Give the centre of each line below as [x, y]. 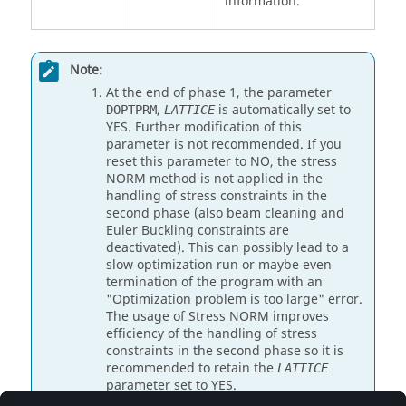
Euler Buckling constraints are [198, 231]
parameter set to [159, 386]
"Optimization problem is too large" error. [234, 300]
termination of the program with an [214, 282]
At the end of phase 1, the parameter [219, 93]
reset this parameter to [178, 162]
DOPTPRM [131, 110]
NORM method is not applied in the [214, 179]
